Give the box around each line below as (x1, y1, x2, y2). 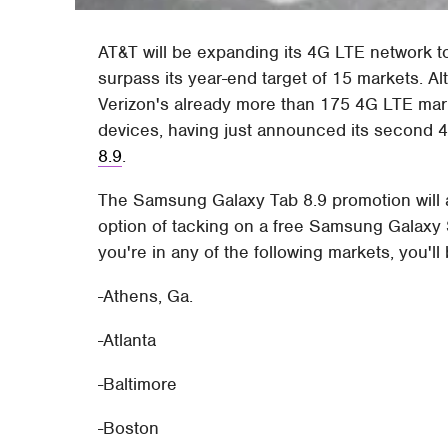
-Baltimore (98, 372, 178, 395)
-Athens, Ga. (98, 284, 194, 307)
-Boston (98, 416, 160, 439)
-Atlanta (98, 328, 157, 351)
